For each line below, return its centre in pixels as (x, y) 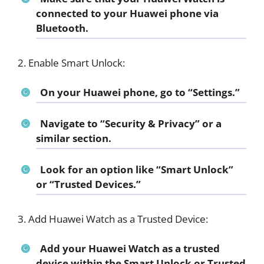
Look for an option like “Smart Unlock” (136, 170)
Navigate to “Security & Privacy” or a (131, 124)
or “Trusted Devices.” (88, 184)
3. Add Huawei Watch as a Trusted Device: (113, 219)
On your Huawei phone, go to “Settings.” (140, 93)
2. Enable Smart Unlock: (71, 62)
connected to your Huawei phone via (127, 14)
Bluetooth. (62, 28)
